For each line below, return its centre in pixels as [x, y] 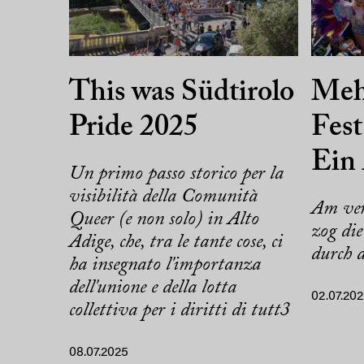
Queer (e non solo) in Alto [164, 219]
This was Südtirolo [182, 93]
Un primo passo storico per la [176, 173]
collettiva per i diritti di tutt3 [180, 310]
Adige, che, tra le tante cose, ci [176, 242]
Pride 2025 [134, 128]
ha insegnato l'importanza [165, 264]
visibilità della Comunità [163, 196]
